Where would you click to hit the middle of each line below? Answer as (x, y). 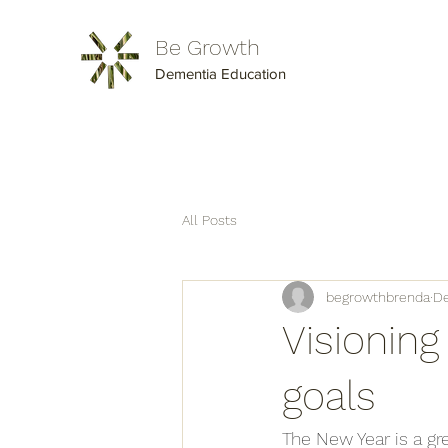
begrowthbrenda (378, 296)
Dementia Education (220, 73)
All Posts (209, 219)
